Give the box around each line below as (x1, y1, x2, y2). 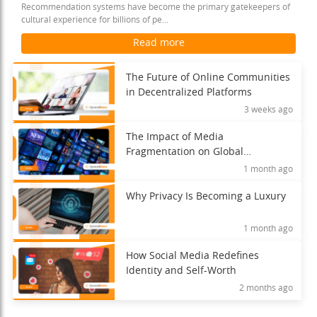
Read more (132, 38, 185, 48)
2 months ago (239, 284, 293, 292)
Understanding (125, 162, 197, 172)
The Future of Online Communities (125, 73, 290, 83)
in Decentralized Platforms (125, 88, 252, 98)
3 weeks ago (244, 105, 293, 114)
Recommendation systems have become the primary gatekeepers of (21, 3, 290, 11)
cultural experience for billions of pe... (21, 16, 168, 24)
